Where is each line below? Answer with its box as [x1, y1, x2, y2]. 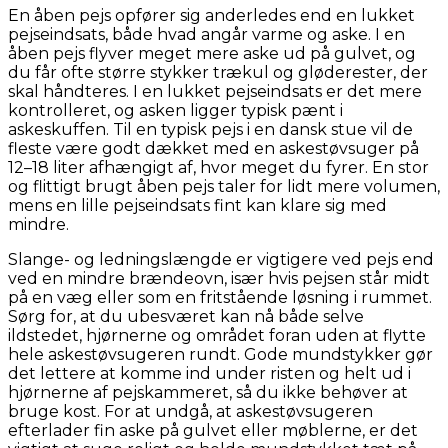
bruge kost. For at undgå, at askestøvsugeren [8, 401, 373, 421]
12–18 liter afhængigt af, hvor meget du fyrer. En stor [8, 157, 429, 177]
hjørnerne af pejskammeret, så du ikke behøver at [8, 382, 408, 402]
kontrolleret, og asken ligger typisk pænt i [8, 100, 343, 120]
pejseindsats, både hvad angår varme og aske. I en [8, 24, 405, 44]
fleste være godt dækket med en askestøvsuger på [8, 138, 419, 158]
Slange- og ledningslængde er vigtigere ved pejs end [8, 249, 434, 269]
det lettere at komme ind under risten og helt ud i [8, 363, 411, 383]
